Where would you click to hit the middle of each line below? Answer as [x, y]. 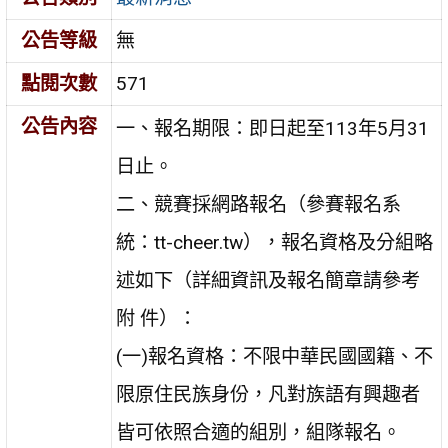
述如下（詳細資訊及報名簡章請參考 [268, 281]
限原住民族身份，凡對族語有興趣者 [268, 395]
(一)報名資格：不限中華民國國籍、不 [275, 357]
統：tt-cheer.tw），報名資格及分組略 [275, 243]
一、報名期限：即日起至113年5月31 [273, 129]
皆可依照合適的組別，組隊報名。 [259, 433]
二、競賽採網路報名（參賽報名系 [259, 205]
